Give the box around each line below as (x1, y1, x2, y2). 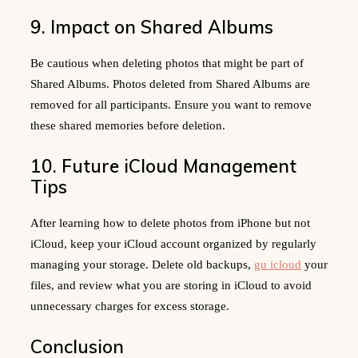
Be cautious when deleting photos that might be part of (30, 56, 304, 70)
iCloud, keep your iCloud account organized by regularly (30, 237, 316, 250)
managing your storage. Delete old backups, (30, 257, 254, 271)
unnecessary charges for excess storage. (30, 299, 229, 312)
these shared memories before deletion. (30, 118, 225, 132)
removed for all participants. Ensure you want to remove (30, 97, 312, 111)
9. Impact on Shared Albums (30, 15, 273, 39)
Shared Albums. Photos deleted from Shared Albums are (30, 77, 310, 90)
